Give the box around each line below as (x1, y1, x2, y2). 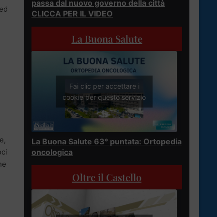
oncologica (31, 147, 73, 157)
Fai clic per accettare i (69, 82, 139, 91)
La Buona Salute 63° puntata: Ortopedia (31, 137, 182, 147)
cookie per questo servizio (62, 93, 146, 102)
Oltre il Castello (72, 170, 141, 184)
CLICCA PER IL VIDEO (31, 8, 113, 18)
